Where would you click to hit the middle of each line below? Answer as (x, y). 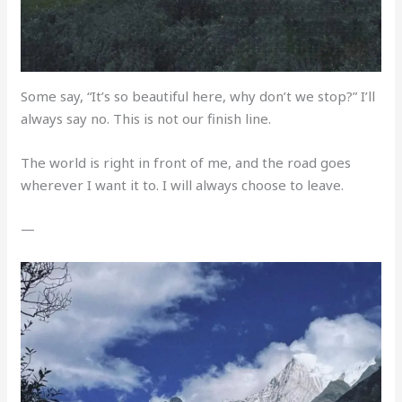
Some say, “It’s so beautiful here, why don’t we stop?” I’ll (198, 96)
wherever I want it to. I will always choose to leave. (183, 184)
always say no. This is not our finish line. (146, 118)
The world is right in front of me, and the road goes (186, 162)
